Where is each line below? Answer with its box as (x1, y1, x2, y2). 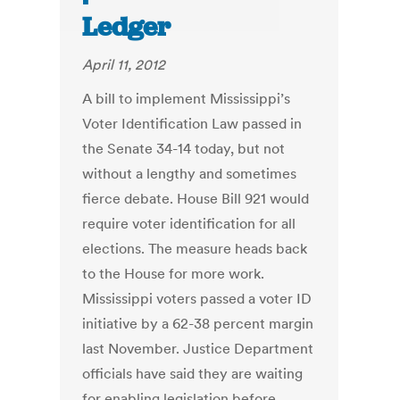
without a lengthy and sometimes (82, 164, 297, 183)
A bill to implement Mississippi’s (82, 89, 291, 108)
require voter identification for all (82, 214, 296, 233)
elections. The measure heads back (82, 239, 308, 258)
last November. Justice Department (82, 339, 314, 358)
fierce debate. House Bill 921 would (82, 189, 310, 208)
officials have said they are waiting (82, 364, 304, 383)
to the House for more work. (82, 264, 265, 283)
